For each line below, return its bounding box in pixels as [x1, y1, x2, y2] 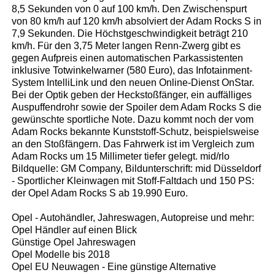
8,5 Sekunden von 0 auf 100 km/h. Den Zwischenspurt [12, 3, 247, 14]
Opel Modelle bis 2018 [12, 249, 110, 260]
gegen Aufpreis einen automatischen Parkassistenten [12, 52, 244, 63]
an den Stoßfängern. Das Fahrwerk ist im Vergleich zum [12, 138, 255, 149]
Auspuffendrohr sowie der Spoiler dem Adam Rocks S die [12, 101, 262, 112]
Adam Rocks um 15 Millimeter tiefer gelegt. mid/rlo [12, 150, 230, 161]
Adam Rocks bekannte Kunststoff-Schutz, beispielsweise [12, 126, 260, 137]
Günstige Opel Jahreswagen [12, 236, 136, 247]
